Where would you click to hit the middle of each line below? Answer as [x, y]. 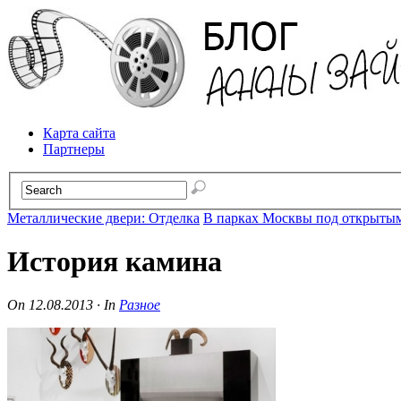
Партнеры [74, 149]
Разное [140, 305]
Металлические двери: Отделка [103, 218]
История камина [115, 262]
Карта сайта [79, 133]
